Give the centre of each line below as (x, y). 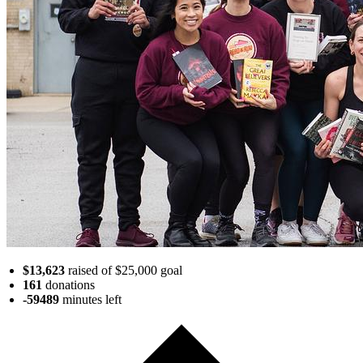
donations (68, 284)
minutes (82, 299)
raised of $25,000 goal (124, 270)
